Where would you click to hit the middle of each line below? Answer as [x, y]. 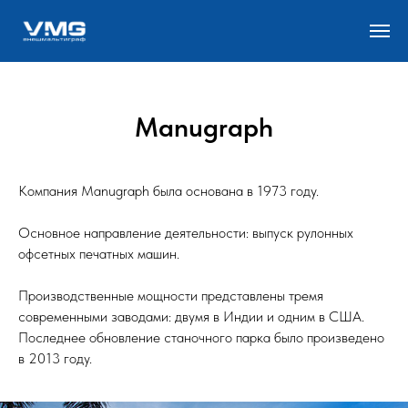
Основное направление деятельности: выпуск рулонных [186, 233]
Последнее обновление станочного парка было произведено [201, 338]
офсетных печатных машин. [99, 254]
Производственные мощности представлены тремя [171, 296]
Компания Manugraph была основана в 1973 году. [168, 191]
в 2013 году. [55, 359]
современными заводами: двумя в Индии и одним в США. [191, 317]
